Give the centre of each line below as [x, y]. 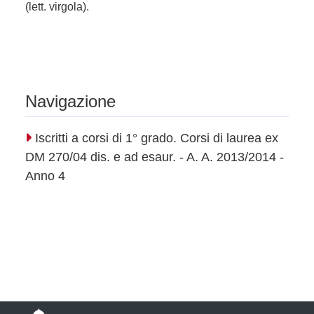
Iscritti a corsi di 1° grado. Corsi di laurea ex [155, 138]
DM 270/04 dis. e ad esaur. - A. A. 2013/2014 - [155, 157]
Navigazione [70, 102]
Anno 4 [45, 176]
